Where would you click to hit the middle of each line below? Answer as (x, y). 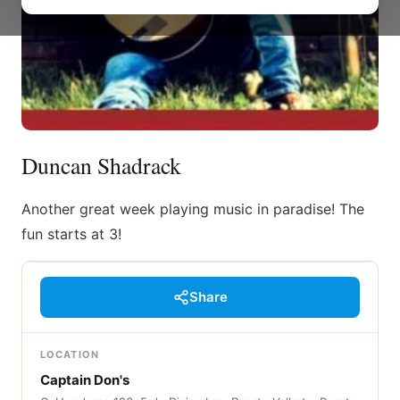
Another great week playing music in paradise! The (193, 209)
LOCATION (70, 354)
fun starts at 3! (71, 234)
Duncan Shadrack (101, 165)
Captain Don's (85, 380)
